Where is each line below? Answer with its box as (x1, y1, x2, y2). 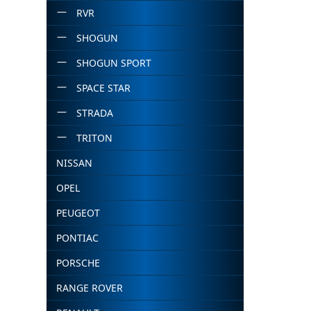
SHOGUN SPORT (76, 56, 151, 69)
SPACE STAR (76, 81, 131, 94)
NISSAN (56, 156, 93, 169)
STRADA (76, 106, 113, 119)
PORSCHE (56, 256, 101, 269)
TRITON (76, 131, 112, 144)
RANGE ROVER (56, 281, 124, 294)
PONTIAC (56, 231, 99, 244)
